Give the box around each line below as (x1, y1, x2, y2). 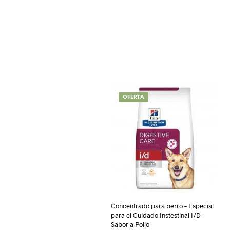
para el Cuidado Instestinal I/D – (110, 210, 205, 219)
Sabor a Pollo (110, 220, 149, 228)
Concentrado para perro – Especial (110, 201, 214, 210)
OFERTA (122, 94, 144, 101)
